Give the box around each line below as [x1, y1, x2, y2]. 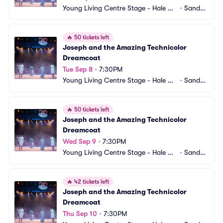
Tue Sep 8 [63, 65, 93, 73]
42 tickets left [73, 178, 109, 185]
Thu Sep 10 [63, 210, 97, 218]
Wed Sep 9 [63, 137, 96, 145]
